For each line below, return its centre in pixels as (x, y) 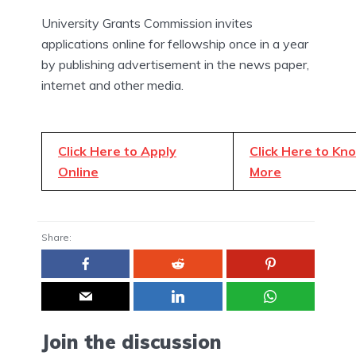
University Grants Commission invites (147, 23)
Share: (56, 238)
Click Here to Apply (117, 151)
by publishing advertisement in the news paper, (175, 65)
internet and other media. (112, 85)
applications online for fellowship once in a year (175, 44)
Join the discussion (132, 342)
